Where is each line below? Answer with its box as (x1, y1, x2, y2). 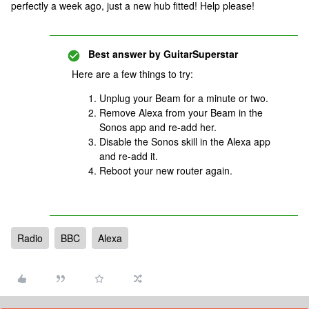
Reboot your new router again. (99, 163, 232, 177)
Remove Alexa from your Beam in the (99, 106, 263, 119)
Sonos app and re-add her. (99, 120, 217, 134)
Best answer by (88, 47, 161, 61)
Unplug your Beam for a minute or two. (99, 91, 268, 105)
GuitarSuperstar (161, 47, 238, 61)
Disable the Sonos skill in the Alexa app (99, 134, 270, 148)
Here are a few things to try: (72, 67, 193, 81)
